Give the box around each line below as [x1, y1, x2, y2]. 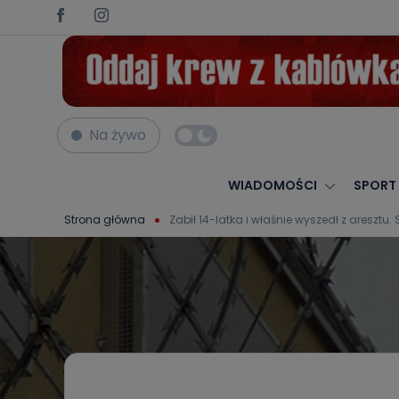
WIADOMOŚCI [227, 176, 317, 194]
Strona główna [64, 211, 145, 227]
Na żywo [89, 125, 146, 145]
